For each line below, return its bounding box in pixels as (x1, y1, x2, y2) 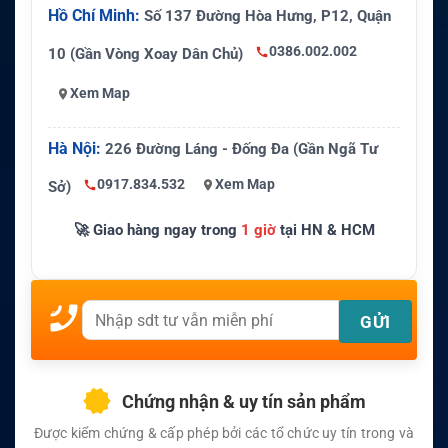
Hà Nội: (48, 138, 101, 158)
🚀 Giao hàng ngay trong (73, 220, 241, 239)
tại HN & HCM (275, 220, 375, 239)
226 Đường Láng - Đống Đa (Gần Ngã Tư (101, 139, 378, 158)
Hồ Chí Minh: (48, 5, 140, 25)
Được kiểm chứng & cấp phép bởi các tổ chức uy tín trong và (33, 424, 415, 441)
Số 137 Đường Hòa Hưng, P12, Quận (140, 6, 391, 25)
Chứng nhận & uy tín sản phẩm (122, 390, 366, 412)
